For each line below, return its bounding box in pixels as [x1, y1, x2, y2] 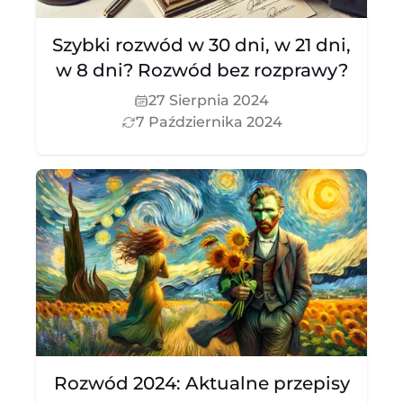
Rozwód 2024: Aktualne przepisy [53, 372, 350, 394]
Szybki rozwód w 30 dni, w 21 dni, [52, 34, 351, 56]
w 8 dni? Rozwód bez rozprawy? [55, 59, 348, 81]
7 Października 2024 [135, 113, 282, 130]
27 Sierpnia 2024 [148, 92, 269, 109]
